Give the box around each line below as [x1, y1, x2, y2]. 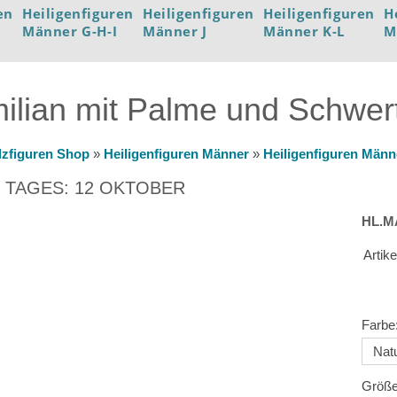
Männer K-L [263, 22, 345, 40]
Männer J [143, 22, 207, 40]
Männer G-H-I [22, 22, 118, 40]
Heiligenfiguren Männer [103, 146, 253, 161]
